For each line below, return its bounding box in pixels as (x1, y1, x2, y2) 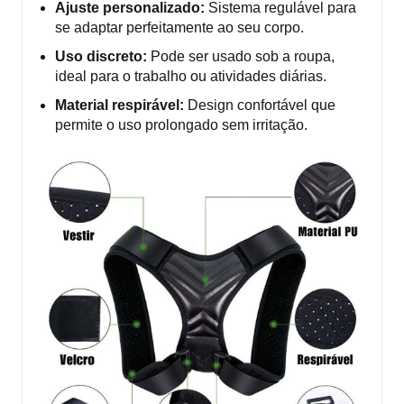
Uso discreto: (55, 48, 147, 64)
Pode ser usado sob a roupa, (147, 48, 335, 64)
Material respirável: (55, 96, 184, 113)
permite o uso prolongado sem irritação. (55, 116, 308, 133)
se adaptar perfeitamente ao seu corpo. (55, 19, 304, 35)
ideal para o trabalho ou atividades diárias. (55, 68, 326, 84)
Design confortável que (184, 96, 335, 113)
